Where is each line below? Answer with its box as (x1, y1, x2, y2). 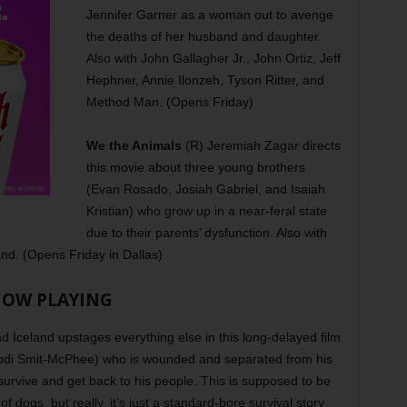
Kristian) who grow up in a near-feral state (85, 203, 327, 218)
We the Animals (85, 138, 182, 153)
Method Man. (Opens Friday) (85, 94, 253, 109)
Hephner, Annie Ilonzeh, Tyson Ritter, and (85, 73, 324, 87)
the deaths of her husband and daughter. (85, 29, 322, 44)
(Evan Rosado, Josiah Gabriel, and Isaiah (85, 182, 325, 196)
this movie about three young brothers (85, 160, 305, 174)
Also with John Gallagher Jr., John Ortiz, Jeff (85, 51, 341, 65)
